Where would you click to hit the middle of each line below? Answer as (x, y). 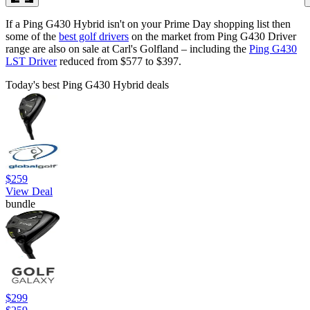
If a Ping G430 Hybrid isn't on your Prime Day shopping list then (148, 24)
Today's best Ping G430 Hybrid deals (87, 85)
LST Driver (31, 62)
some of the (32, 37)
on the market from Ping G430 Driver (212, 37)
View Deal (29, 192)
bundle (20, 204)
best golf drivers (94, 37)
